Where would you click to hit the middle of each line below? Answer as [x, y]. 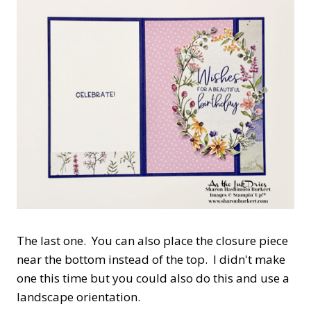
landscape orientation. [78, 296]
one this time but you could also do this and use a [153, 278]
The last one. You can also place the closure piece [152, 240]
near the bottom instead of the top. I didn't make [151, 259]
